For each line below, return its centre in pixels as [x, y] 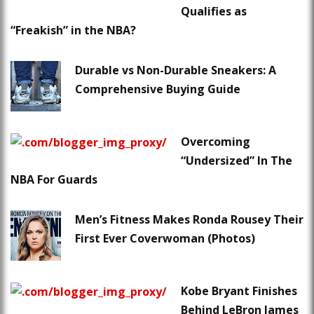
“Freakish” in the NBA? [73, 30]
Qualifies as [214, 12]
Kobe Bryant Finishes [239, 291]
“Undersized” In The [237, 161]
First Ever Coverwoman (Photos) [165, 239]
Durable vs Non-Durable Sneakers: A [176, 70]
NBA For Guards [54, 180]
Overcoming [216, 142]
